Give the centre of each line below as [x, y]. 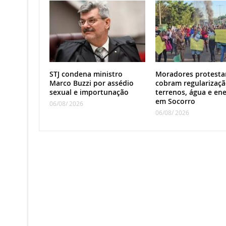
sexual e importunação [89, 92]
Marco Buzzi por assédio [91, 83]
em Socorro [175, 101]
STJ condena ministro [86, 74]
